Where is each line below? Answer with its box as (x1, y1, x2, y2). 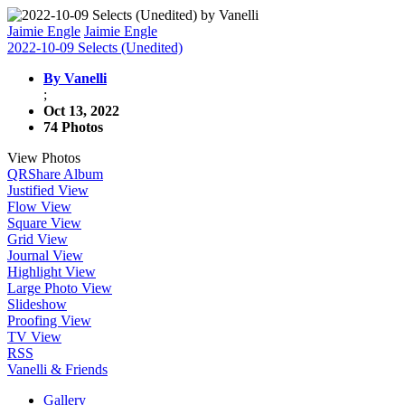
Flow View (7, 199, 71, 214)
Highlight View (7, 264, 96, 279)
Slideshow (7, 297, 67, 312)
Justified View (7, 183, 89, 198)
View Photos (7, 150, 80, 165)
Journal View (7, 248, 83, 263)
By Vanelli (43, 71, 107, 86)
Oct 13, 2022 (43, 103, 119, 118)
